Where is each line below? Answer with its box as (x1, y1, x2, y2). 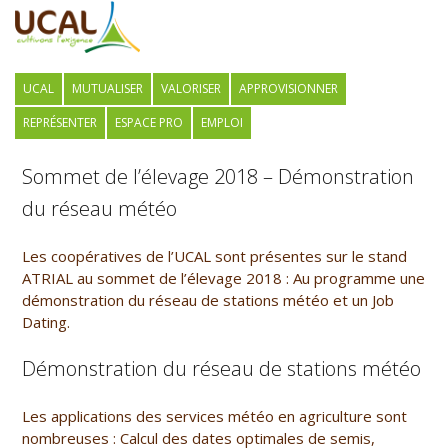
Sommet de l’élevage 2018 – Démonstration (22, 163, 415, 191)
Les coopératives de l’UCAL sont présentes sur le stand (22, 246, 408, 267)
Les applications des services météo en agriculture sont (22, 406, 408, 427)
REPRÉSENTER (23, 114, 97, 132)
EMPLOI (201, 114, 243, 132)
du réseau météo (22, 195, 178, 223)
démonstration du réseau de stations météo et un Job (22, 290, 395, 311)
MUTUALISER (72, 80, 143, 98)
